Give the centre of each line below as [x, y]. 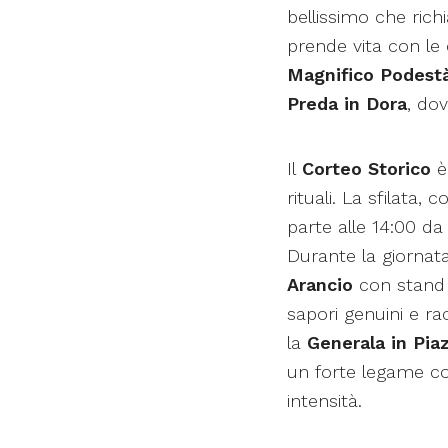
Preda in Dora [347, 103]
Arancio [320, 285]
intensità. [324, 401]
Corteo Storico [366, 169]
